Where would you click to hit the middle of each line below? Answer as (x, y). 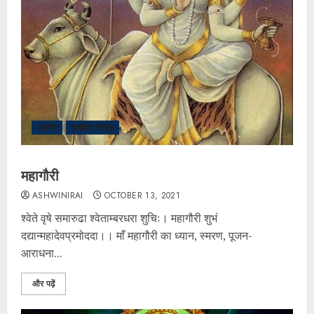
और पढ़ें (43, 284)
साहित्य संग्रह (93, 128)
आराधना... (42, 253)
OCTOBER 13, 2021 (143, 196)
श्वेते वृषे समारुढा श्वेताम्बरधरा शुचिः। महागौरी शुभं (119, 218)
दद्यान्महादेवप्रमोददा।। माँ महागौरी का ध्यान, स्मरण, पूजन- (137, 236)
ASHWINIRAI (58, 196)
